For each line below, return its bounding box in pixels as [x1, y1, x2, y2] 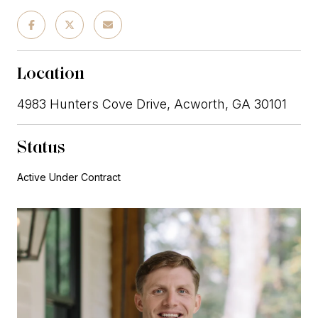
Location [17, 62, 84, 83]
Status [17, 136, 65, 157]
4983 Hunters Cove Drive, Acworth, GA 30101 [17, 96, 287, 111]
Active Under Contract [17, 170, 121, 183]
